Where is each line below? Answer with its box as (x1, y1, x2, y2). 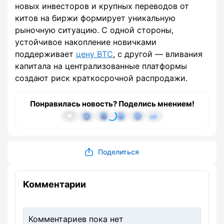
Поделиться (98, 147, 139, 156)
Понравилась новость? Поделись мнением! (29, 99, 194, 109)
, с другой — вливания (113, 49, 202, 59)
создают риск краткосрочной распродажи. (15, 73, 187, 83)
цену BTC (76, 49, 113, 59)
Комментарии (23, 179, 86, 190)
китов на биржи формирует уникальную (15, 13, 175, 23)
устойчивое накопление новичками (15, 37, 156, 47)
